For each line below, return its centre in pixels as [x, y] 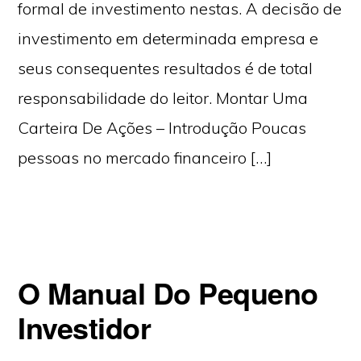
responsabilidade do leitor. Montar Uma [163, 98]
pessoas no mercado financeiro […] [145, 158]
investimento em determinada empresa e [168, 38]
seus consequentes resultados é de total [166, 68]
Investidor [85, 327]
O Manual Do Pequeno [168, 293]
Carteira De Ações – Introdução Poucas [162, 128]
